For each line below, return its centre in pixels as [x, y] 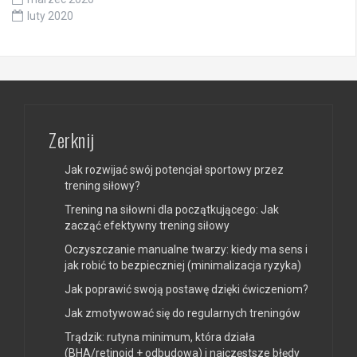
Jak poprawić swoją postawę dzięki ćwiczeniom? [186, 289]
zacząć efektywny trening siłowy [147, 225]
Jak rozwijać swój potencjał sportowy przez [174, 169]
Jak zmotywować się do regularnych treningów [182, 313]
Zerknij [72, 139]
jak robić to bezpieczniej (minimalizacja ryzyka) [183, 265]
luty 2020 [50, 16]
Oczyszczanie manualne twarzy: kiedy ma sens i [186, 249]
